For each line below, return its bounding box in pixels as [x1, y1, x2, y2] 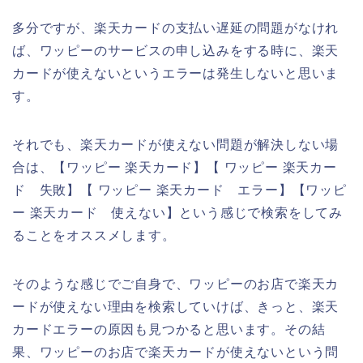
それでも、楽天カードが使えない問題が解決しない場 [12, 137, 340, 152]
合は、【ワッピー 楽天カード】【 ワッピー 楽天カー [12, 160, 337, 174]
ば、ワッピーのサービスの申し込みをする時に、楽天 [12, 43, 340, 58]
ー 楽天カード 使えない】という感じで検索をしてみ [12, 205, 343, 220]
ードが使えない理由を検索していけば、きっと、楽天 [12, 299, 340, 314]
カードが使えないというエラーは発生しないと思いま [12, 66, 340, 80]
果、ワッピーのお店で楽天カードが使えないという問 [12, 344, 340, 359]
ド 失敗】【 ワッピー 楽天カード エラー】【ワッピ [12, 182, 347, 197]
